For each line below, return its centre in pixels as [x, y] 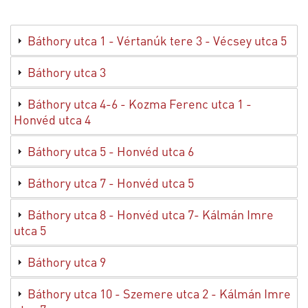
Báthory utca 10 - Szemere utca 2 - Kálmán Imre [159, 294]
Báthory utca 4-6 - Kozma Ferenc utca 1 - [140, 104]
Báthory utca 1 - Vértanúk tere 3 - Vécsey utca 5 [157, 41]
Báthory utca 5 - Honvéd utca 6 [111, 151]
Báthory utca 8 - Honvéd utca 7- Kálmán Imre [151, 214]
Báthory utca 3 [67, 72]
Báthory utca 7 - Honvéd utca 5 [111, 183]
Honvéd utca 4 [52, 120]
